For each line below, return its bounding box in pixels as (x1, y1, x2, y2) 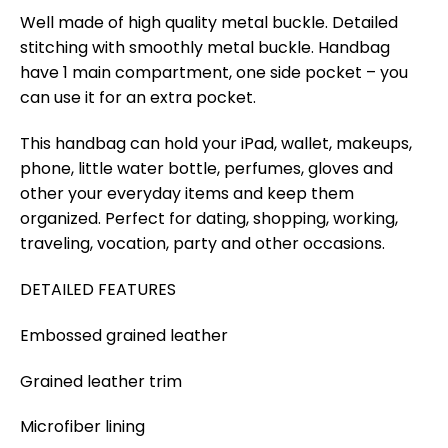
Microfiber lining (20, 415, 145, 439)
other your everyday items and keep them (20, 182, 354, 206)
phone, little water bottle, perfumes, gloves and (20, 157, 393, 181)
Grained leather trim (20, 369, 182, 393)
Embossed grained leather (20, 323, 228, 347)
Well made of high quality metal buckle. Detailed (20, 11, 398, 35)
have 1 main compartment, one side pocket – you (20, 61, 408, 85)
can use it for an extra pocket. (20, 86, 256, 110)
